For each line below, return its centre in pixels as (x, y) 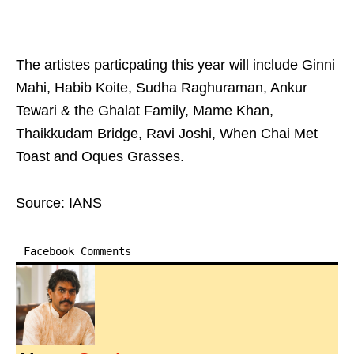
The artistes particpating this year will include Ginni (175, 65)
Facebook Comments (77, 252)
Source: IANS (59, 203)
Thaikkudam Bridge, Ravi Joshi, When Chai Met (167, 134)
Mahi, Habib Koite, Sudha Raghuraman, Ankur (162, 88)
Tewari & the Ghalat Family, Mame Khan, (145, 111)
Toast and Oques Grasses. (100, 157)
